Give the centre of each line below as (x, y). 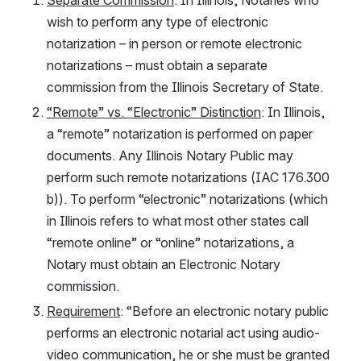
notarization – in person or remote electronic (174, 43)
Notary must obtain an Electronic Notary (164, 264)
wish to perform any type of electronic (158, 21)
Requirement (83, 311)
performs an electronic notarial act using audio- (183, 332)
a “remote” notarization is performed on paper (180, 133)
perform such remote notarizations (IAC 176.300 (188, 177)
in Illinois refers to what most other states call (178, 220)
